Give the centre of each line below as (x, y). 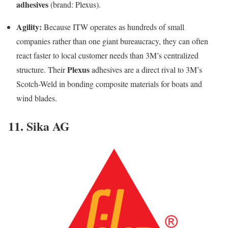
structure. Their (42, 70)
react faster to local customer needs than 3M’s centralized (107, 55)
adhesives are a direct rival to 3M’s (146, 70)
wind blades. (37, 98)
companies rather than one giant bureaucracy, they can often (112, 41)
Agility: (29, 27)
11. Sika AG (39, 126)
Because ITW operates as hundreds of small (113, 27)
